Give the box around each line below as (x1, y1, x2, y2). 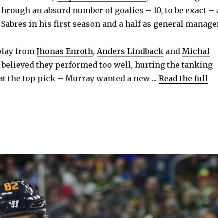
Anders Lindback (97, 46, 163, 56)
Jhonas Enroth (36, 46, 93, 56)
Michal (182, 46, 210, 56)
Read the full (159, 73, 208, 84)
